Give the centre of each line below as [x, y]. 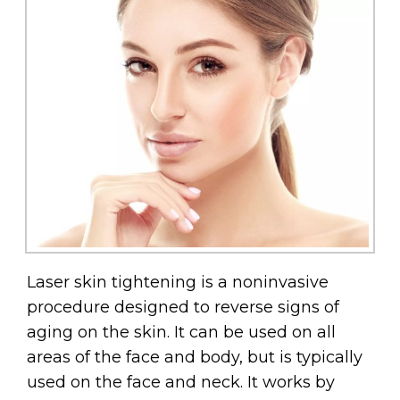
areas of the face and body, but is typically [195, 358]
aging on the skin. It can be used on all [181, 333]
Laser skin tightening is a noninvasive [178, 283]
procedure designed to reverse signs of [183, 308]
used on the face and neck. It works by [181, 383]
